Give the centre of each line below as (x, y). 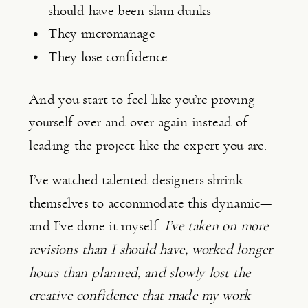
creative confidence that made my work (140, 296)
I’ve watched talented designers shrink (136, 180)
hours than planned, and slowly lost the (140, 272)
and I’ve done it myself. (97, 226)
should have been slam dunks (130, 10)
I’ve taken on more (217, 226)
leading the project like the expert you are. (148, 145)
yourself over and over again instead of (138, 122)
